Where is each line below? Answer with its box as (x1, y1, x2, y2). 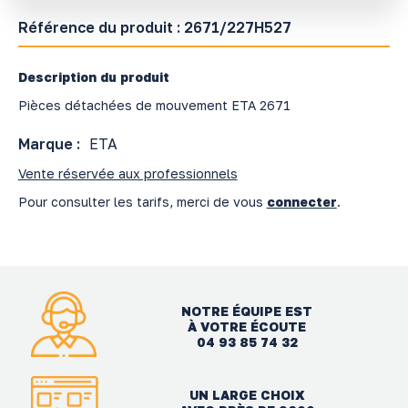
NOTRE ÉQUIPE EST (181, 302, 313, 319)
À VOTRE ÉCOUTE (188, 318, 307, 334)
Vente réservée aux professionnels (17, 165, 238, 181)
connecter (266, 193, 337, 209)
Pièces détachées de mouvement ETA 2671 (17, 97, 291, 113)
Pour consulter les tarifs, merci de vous (17, 193, 267, 209)
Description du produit (17, 68, 169, 85)
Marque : (17, 134, 80, 153)
